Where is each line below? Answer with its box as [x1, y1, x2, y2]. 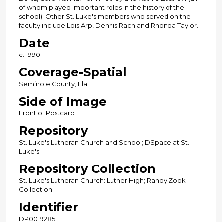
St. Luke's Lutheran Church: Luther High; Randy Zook [18, 176, 186, 185]
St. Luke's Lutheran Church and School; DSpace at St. [18, 138, 189, 147]
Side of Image [18, 94, 107, 109]
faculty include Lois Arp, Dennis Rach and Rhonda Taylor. [18, 21, 198, 30]
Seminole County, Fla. [18, 80, 89, 88]
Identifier [18, 200, 78, 215]
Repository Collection [18, 162, 156, 176]
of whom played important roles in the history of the [18, 3, 184, 12]
